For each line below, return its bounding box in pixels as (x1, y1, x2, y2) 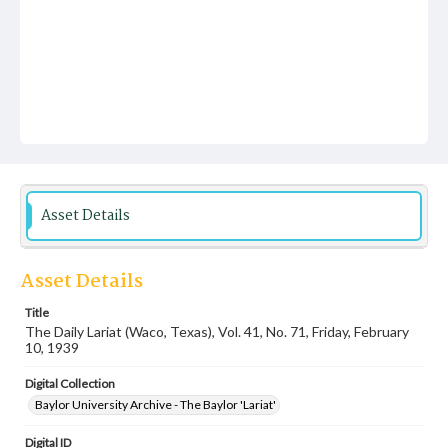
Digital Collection (25, 376, 115, 391)
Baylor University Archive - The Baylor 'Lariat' (35, 397, 276, 412)
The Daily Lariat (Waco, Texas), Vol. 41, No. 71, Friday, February (25, 323, 409, 340)
